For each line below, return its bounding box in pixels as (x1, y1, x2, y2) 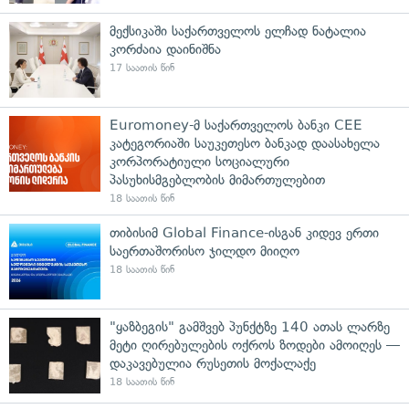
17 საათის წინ (110, 61, 174, 74)
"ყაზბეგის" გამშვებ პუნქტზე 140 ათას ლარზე (110, 318, 390, 335)
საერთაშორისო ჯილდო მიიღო (110, 242, 299, 259)
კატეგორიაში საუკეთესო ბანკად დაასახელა (110, 134, 380, 152)
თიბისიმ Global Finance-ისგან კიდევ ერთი (110, 224, 379, 241)
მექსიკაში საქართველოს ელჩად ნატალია (110, 22, 366, 39)
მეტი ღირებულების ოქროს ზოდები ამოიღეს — (110, 336, 400, 353)
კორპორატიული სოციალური (110, 152, 289, 170)
